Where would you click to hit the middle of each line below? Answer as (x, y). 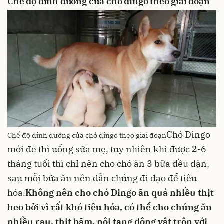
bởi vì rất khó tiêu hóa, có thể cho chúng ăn (118, 207)
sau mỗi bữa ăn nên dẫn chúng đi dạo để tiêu (102, 178)
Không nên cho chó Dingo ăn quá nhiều (112, 193)
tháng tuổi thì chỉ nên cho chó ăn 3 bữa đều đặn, (108, 164)
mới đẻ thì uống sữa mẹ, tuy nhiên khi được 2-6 (107, 149)
